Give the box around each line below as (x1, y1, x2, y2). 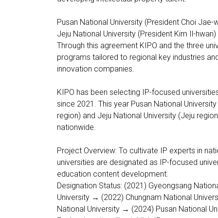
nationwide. (57, 122, 96, 132)
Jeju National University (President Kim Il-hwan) (57, 29, 216, 38)
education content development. (57, 169, 168, 179)
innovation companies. (57, 64, 134, 73)
